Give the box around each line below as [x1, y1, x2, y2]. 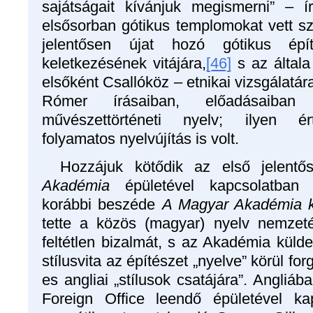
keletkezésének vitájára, [42, 54, 206, 72]
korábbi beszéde [42, 195, 162, 213]
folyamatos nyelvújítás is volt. [42, 129, 239, 147]
